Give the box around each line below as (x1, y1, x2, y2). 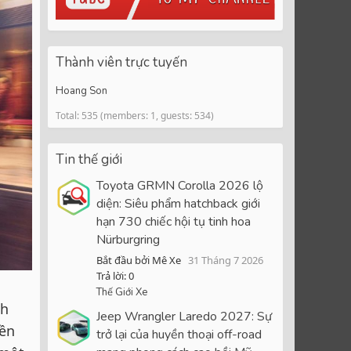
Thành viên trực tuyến (56, 52, 187, 71)
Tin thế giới (56, 150, 122, 168)
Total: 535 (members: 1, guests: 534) (56, 108, 214, 122)
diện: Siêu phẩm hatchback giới (96, 195, 260, 213)
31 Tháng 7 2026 (188, 253, 263, 268)
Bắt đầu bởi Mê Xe (96, 253, 181, 268)
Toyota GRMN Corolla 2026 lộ (96, 177, 263, 195)
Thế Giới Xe (96, 285, 147, 300)
